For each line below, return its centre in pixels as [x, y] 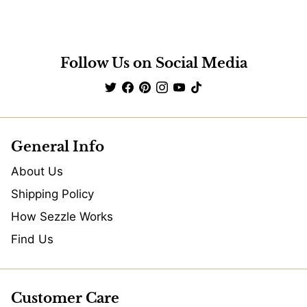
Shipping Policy [52, 194]
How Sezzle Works [62, 217]
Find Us [32, 239]
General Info [58, 147]
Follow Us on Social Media [153, 63]
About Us [37, 171]
